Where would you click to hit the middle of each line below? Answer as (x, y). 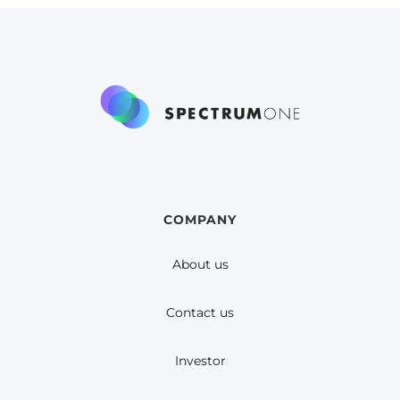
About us (200, 265)
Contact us (200, 313)
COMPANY (200, 220)
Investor (200, 361)
